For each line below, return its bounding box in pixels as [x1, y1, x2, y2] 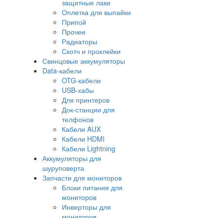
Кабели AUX [62, 124, 101, 134]
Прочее [62, 27, 86, 37]
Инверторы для [62, 202, 111, 212]
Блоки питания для [62, 182, 123, 193]
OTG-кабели [62, 75, 101, 86]
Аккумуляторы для [42, 153, 101, 163]
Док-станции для [62, 105, 115, 115]
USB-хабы [62, 85, 94, 95]
